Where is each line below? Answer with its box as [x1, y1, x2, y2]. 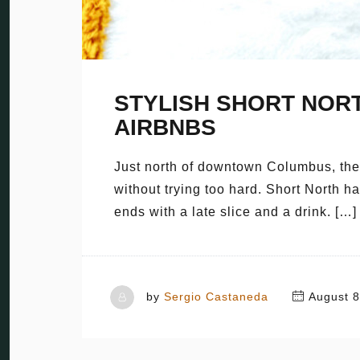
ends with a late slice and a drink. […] [114, 205, 357, 219]
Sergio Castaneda [164, 290, 268, 303]
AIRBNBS [114, 115, 216, 140]
